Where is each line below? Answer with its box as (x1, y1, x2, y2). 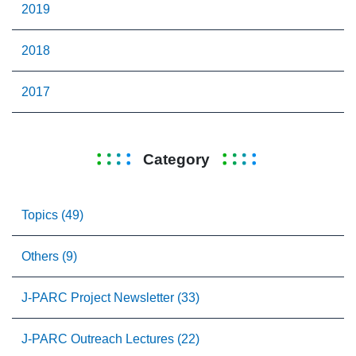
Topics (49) (21, 208, 83, 222)
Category (143, 150, 210, 168)
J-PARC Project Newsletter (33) (21, 291, 199, 305)
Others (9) (21, 250, 77, 264)
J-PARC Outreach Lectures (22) (21, 332, 199, 346)
